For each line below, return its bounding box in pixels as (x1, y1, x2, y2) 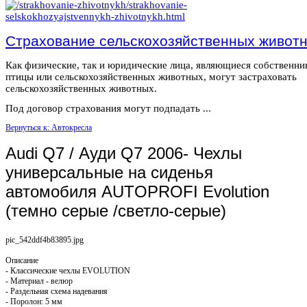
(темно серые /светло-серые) (5, 201, 226, 220)
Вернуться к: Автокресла (5, 122, 92, 132)
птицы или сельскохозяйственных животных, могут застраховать (5, 71, 297, 82)
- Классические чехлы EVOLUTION (5, 265, 130, 275)
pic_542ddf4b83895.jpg (5, 234, 84, 245)
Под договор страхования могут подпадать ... (5, 102, 211, 114)
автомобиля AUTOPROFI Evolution (5, 182, 269, 201)
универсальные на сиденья (5, 162, 213, 182)
